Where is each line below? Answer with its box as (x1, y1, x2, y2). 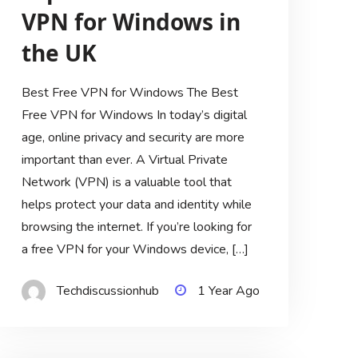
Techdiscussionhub (56, 281, 159, 300)
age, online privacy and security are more (21, 128, 245, 146)
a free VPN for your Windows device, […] (21, 240, 249, 258)
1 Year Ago (197, 281, 260, 300)
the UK (21, 37, 97, 68)
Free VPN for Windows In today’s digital (21, 105, 247, 124)
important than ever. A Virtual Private (21, 150, 228, 169)
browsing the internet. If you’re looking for (21, 217, 252, 236)
